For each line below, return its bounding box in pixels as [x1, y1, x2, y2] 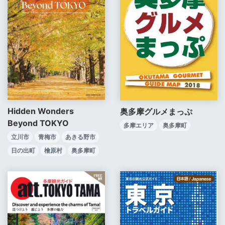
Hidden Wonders [8, 106, 74, 117]
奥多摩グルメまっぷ [120, 106, 192, 117]
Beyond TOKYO [8, 118, 69, 129]
